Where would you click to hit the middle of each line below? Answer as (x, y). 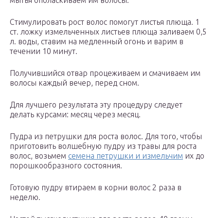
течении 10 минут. (44, 51)
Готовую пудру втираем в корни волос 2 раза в (96, 188)
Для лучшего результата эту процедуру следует (96, 105)
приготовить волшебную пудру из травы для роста (103, 146)
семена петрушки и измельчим (126, 156)
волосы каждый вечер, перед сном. (74, 83)
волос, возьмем (39, 156)
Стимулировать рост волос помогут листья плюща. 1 (105, 22)
